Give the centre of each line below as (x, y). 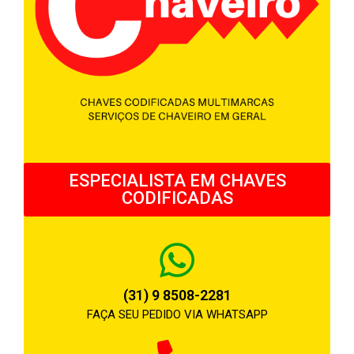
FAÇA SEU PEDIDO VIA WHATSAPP (177, 314)
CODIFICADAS (177, 198)
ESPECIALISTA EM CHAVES (177, 180)
